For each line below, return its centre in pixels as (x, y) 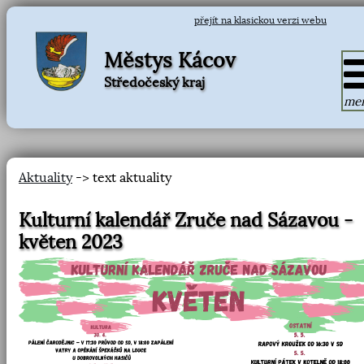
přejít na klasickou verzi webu (260, 20)
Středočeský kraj (154, 82)
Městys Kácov (170, 60)
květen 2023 (71, 243)
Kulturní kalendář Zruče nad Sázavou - (186, 221)
